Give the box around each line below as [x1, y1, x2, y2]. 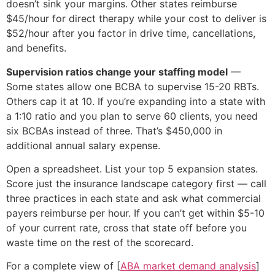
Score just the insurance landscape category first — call [6, 177, 266, 190]
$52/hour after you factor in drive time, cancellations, [6, 27, 255, 40]
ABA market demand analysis [120, 260, 256, 273]
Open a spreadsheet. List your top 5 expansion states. [6, 162, 258, 175]
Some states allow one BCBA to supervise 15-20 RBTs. [6, 80, 259, 93]
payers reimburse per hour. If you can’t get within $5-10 [6, 206, 265, 219]
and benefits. [6, 42, 66, 55]
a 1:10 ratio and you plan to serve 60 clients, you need [6, 109, 258, 122]
